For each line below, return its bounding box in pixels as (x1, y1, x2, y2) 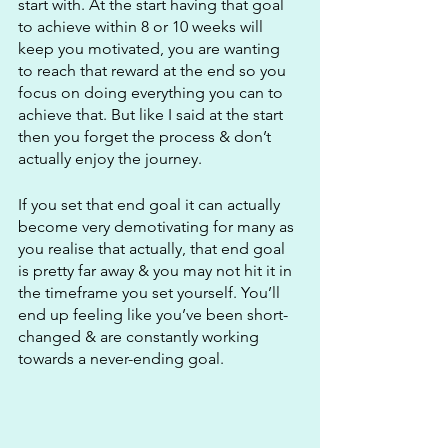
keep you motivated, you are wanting (18, 39, 284, 59)
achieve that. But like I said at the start (18, 105, 287, 125)
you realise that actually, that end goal (18, 239, 289, 259)
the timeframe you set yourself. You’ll (18, 283, 284, 303)
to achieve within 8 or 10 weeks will (18, 17, 267, 37)
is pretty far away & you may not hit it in (18, 261, 296, 281)
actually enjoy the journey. (18, 149, 206, 169)
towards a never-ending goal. (18, 349, 224, 369)
